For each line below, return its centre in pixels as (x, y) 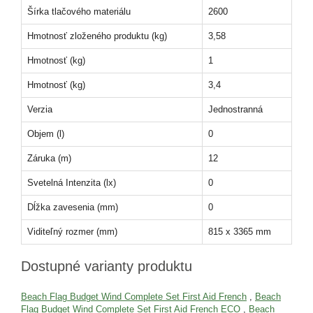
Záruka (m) (49, 158)
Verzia (40, 109)
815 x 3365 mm (240, 232)
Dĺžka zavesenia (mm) (73, 207)
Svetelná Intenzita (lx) (72, 183)
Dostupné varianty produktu (107, 266)
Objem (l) (46, 134)
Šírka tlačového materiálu (79, 12)
